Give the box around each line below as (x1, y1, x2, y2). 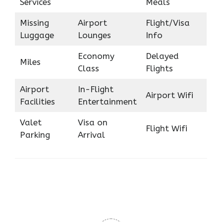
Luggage (19, 30, 54, 40)
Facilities (19, 96, 55, 107)
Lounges (77, 30, 111, 40)
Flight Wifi (145, 123, 187, 133)
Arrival (77, 129, 105, 140)
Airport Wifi (145, 90, 193, 100)
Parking (19, 129, 50, 140)
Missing (19, 17, 49, 28)
